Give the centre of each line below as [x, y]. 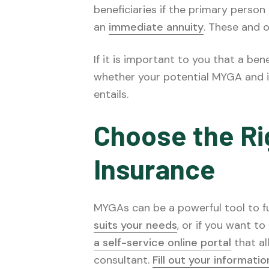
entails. [111, 94]
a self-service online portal [162, 242]
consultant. [123, 260]
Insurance [155, 168]
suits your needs [135, 225]
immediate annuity [156, 27]
